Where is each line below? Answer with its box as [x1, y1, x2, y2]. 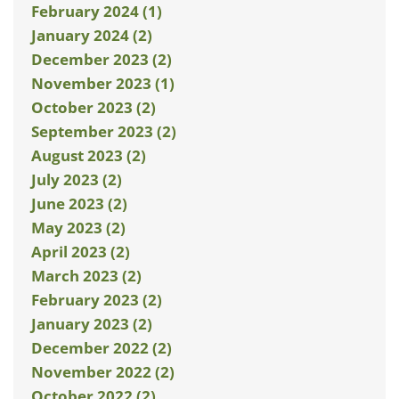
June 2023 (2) [31, 193, 127, 214]
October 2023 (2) [31, 97, 156, 118]
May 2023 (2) [31, 217, 126, 238]
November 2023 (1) [31, 73, 175, 94]
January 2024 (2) [31, 25, 152, 45]
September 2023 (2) [31, 121, 176, 142]
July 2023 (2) [31, 169, 122, 190]
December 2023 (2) [31, 49, 172, 69]
